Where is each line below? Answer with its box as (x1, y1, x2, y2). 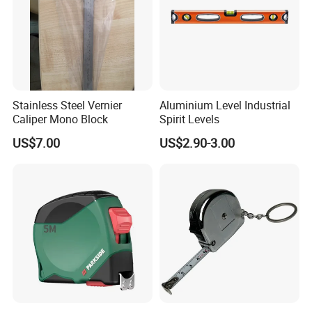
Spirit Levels (159, 111, 219, 127)
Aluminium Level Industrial (159, 97, 290, 114)
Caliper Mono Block (13, 111, 109, 127)
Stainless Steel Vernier (13, 97, 123, 114)
